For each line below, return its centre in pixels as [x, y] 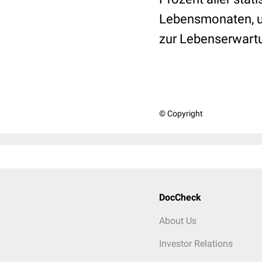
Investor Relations [196, 244]
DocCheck [180, 197]
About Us [178, 221]
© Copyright [181, 113]
